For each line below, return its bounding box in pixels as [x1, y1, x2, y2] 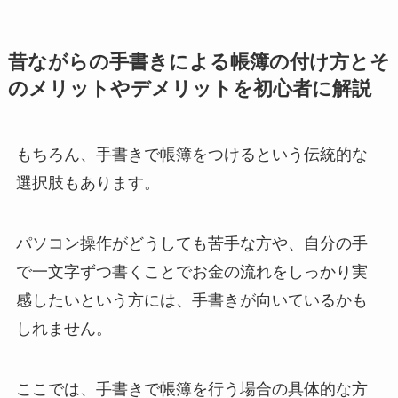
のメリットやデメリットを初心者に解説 [7, 78, 371, 100]
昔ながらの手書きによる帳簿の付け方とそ [7, 52, 390, 74]
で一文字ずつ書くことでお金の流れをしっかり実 [15, 263, 368, 282]
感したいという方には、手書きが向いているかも [15, 291, 368, 310]
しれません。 [15, 320, 112, 338]
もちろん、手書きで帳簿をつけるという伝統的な [15, 146, 368, 164]
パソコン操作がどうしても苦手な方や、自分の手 [15, 235, 368, 253]
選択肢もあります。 [15, 174, 160, 193]
